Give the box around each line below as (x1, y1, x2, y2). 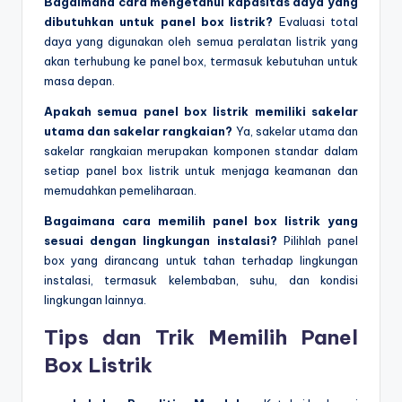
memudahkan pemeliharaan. (44, 183, 197, 198)
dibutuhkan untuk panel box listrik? (44, 14, 274, 30)
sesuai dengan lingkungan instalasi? (44, 233, 277, 249)
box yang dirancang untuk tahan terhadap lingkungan (44, 253, 358, 268)
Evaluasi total (273, 14, 359, 30)
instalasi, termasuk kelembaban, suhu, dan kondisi (44, 273, 358, 288)
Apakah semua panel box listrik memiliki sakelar (44, 104, 358, 119)
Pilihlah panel (276, 233, 359, 249)
